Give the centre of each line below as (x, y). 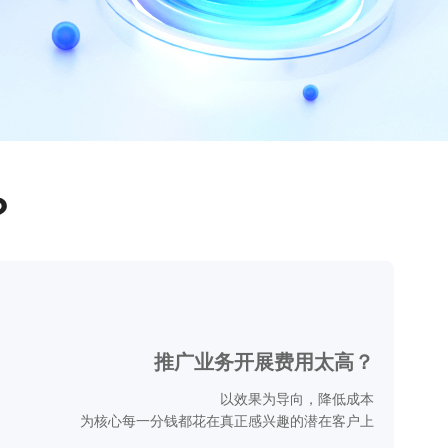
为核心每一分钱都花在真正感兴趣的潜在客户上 (227, 420)
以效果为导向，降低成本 (297, 398)
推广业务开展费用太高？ (264, 360)
